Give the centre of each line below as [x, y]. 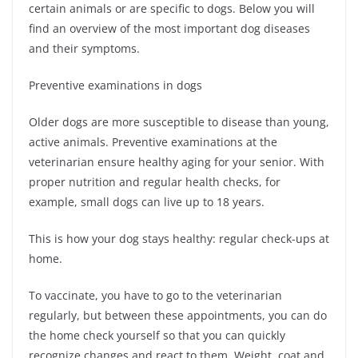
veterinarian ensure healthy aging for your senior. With [177, 161]
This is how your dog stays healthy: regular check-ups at [179, 238]
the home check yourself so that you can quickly [157, 335]
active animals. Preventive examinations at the [153, 141]
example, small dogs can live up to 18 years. [147, 201]
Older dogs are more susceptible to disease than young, [179, 121]
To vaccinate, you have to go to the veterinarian [155, 295]
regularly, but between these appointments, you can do [178, 315]
